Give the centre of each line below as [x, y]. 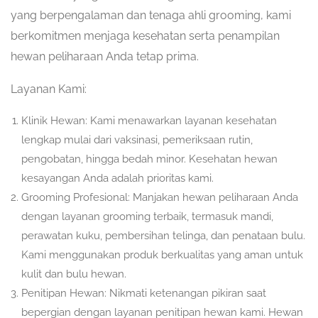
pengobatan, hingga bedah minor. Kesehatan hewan [149, 159]
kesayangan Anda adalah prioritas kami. [117, 178]
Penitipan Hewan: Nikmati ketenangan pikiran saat [144, 293]
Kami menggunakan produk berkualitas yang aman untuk [162, 255]
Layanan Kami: [49, 89]
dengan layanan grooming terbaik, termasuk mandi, [147, 216]
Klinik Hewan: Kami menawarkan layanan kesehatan [149, 121]
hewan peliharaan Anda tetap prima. [105, 56]
